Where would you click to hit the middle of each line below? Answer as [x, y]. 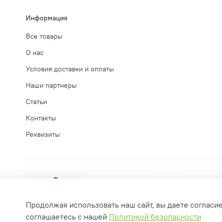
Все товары [44, 36]
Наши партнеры [51, 85]
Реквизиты [43, 135]
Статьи [36, 102]
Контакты [41, 118]
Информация [47, 18]
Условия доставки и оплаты [70, 69]
